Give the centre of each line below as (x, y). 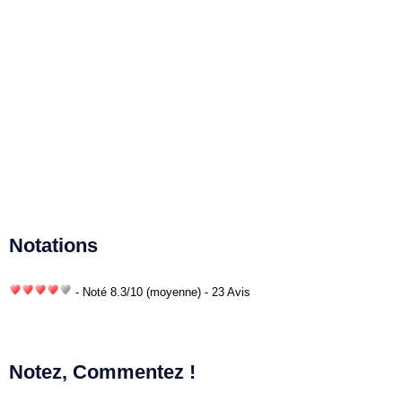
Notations (53, 245)
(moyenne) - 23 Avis (198, 292)
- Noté (91, 292)
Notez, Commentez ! (102, 371)
